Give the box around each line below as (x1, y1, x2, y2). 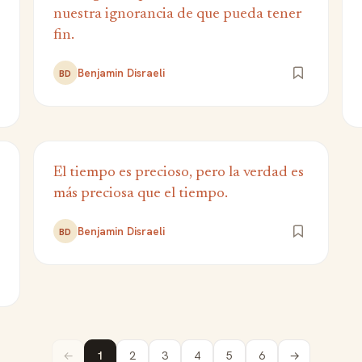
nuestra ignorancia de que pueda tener (53, 6, 301, 22)
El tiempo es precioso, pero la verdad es (53, 165, 304, 180)
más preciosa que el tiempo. (53, 186, 228, 201)
